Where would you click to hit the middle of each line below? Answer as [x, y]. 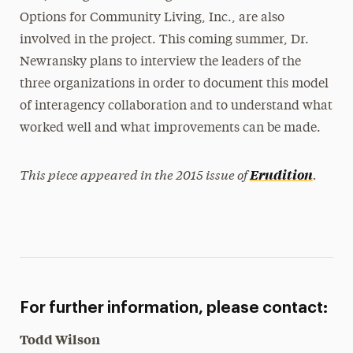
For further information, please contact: [173, 308]
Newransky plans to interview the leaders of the [160, 62]
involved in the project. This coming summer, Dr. [164, 40]
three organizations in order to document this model [174, 84]
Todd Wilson [59, 339]
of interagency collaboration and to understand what [176, 106]
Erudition [281, 174]
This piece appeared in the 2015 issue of [134, 174]
